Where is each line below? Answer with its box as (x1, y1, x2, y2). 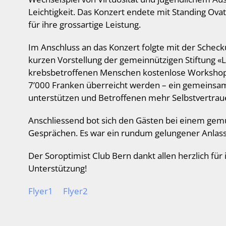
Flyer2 (63, 185, 88, 197)
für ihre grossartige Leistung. (28, 19, 141, 30)
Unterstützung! (28, 162, 87, 174)
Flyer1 (28, 185, 53, 197)
